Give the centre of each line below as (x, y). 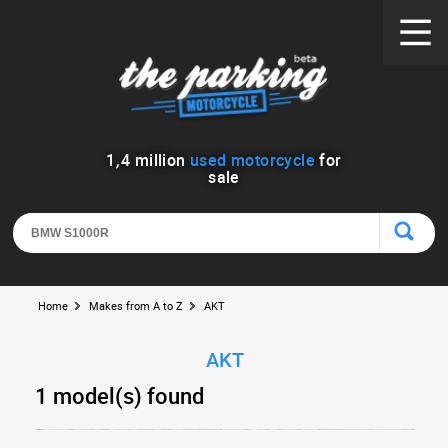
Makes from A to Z (136, 305)
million (160, 160)
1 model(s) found (120, 395)
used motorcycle (252, 160)
